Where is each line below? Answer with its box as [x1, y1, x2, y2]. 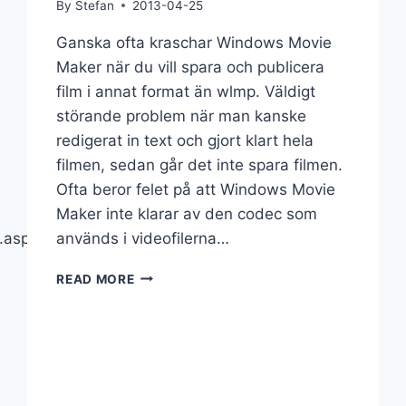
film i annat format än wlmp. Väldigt [56, 82, 316, 101]
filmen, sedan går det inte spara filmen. [56, 155, 343, 174]
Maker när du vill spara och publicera [56, 57, 325, 76]
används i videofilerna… [56, 228, 230, 247]
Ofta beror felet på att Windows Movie [56, 179, 336, 198]
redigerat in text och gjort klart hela [56, 130, 314, 150]
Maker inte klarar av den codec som [56, 204, 318, 223]
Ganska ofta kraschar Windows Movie [56, 33, 333, 52]
